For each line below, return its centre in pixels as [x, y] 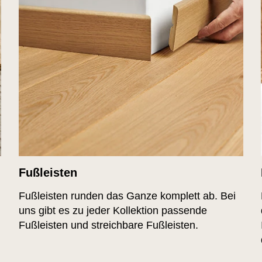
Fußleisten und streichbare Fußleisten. [109, 225]
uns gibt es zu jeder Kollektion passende [113, 211]
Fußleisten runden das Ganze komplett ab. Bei [127, 196]
